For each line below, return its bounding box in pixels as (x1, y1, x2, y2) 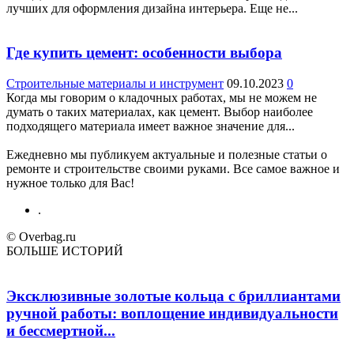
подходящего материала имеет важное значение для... (6, 119, 295, 134)
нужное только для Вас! (6, 176, 134, 190)
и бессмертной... (6, 322, 115, 339)
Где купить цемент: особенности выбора (6, 44, 282, 62)
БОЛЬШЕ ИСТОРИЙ (6, 244, 123, 258)
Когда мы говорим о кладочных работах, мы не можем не (6, 91, 317, 105)
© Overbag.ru (6, 230, 76, 244)
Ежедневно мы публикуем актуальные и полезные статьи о (6, 148, 327, 162)
